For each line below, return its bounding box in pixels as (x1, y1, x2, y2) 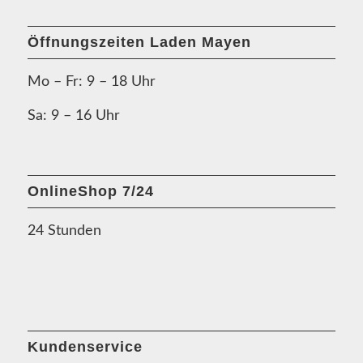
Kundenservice (27, 339, 143, 356)
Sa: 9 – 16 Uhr (27, 108, 120, 123)
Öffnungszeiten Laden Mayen (27, 34, 251, 51)
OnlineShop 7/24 (27, 182, 154, 199)
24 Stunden (27, 224, 101, 239)
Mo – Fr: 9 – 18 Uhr (27, 75, 156, 90)
